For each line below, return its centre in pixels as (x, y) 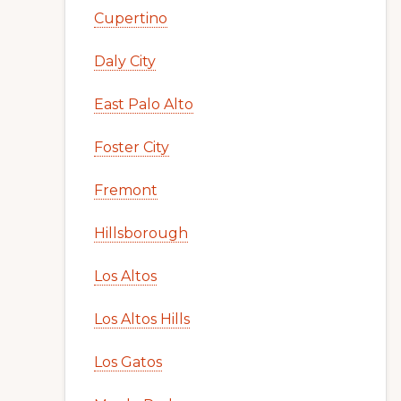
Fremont (126, 190)
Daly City (125, 61)
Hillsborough (141, 233)
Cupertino (131, 18)
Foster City (132, 147)
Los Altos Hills (142, 319)
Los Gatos (128, 362)
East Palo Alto (144, 104)
